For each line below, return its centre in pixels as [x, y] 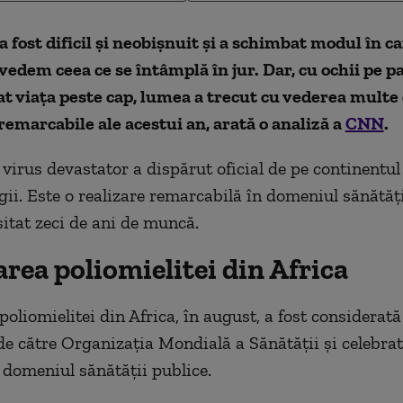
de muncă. [157, 222]
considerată [356, 316]
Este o [50, 195]
